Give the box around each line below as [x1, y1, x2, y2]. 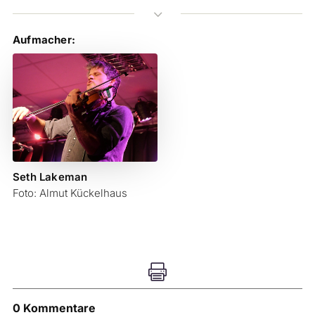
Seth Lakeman [12, 170, 88, 184]
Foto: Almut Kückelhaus [12, 186, 127, 200]
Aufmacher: [12, 32, 75, 46]
